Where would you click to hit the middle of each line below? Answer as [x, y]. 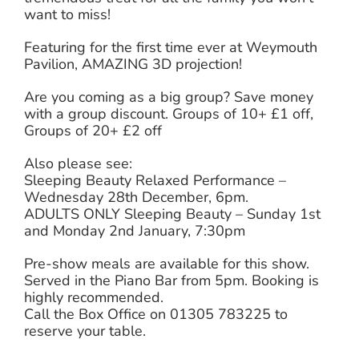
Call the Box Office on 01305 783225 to [156, 314]
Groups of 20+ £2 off [93, 130]
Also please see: [79, 163]
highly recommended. [94, 297]
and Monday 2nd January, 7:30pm [135, 230]
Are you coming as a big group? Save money [169, 97]
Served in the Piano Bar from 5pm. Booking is [171, 280]
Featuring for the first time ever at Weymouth [171, 47]
